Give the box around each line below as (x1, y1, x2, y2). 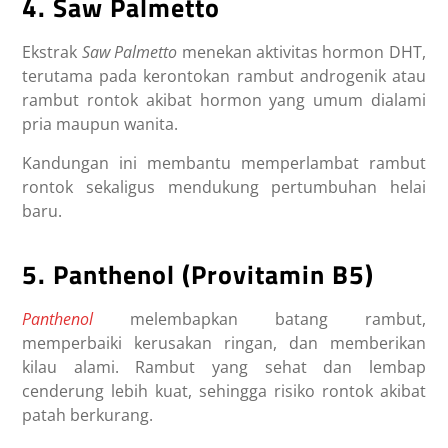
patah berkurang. (22, 403, 154, 426)
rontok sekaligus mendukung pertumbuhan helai (22, 175, 426, 198)
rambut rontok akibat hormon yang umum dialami (22, 88, 426, 111)
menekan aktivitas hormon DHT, (181, 40, 426, 63)
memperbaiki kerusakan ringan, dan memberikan (22, 331, 426, 354)
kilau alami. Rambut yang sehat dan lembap (22, 355, 426, 378)
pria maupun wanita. (22, 112, 179, 135)
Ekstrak (22, 40, 82, 63)
